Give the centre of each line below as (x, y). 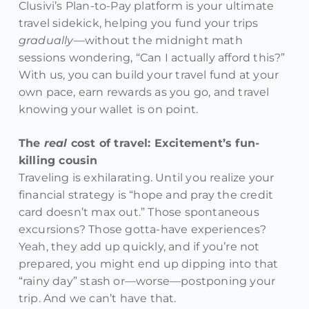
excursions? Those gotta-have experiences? (142, 230)
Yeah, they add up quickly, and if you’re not (139, 247)
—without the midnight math (158, 41)
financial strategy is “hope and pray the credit (146, 195)
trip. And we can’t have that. (97, 299)
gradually (46, 41)
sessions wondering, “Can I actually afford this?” (152, 58)
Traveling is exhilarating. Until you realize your (146, 178)
